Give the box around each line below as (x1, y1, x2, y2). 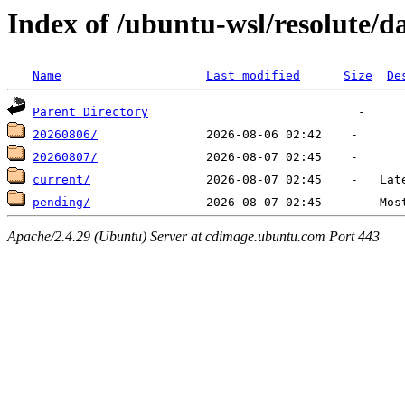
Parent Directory (33, 105, 148, 119)
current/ (33, 173, 90, 187)
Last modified (206, 69, 300, 83)
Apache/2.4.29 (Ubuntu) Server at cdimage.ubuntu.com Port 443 (7, 228, 380, 244)
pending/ (33, 195, 90, 210)
